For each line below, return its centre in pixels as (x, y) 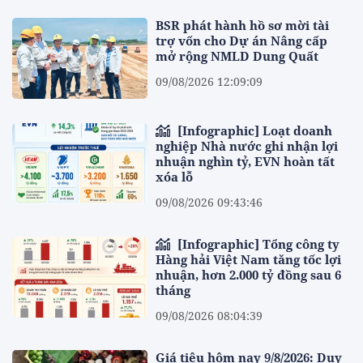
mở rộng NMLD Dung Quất (237, 56)
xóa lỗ (175, 177)
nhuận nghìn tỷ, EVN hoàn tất (246, 162)
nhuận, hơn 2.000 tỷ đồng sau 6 (249, 275)
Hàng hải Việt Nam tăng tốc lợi (249, 260)
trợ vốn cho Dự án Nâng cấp (242, 40)
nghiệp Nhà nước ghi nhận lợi (247, 146)
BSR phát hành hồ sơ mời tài (243, 25)
